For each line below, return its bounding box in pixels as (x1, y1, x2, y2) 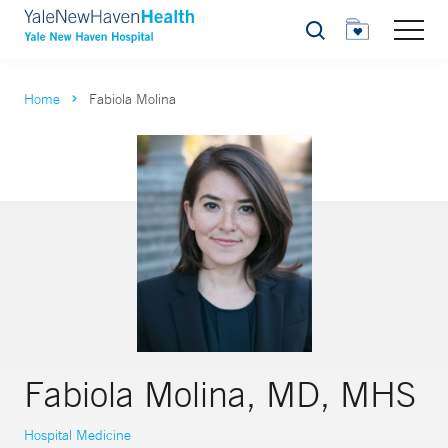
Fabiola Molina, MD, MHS (24, 373, 416, 415)
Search (304, 27, 349, 44)
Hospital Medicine (24, 426, 131, 444)
